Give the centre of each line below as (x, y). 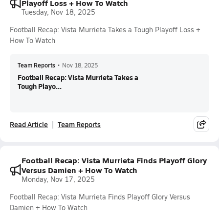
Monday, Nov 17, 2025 (58, 179)
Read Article (29, 124)
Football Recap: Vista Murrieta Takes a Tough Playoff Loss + (105, 30)
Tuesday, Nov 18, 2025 (58, 12)
